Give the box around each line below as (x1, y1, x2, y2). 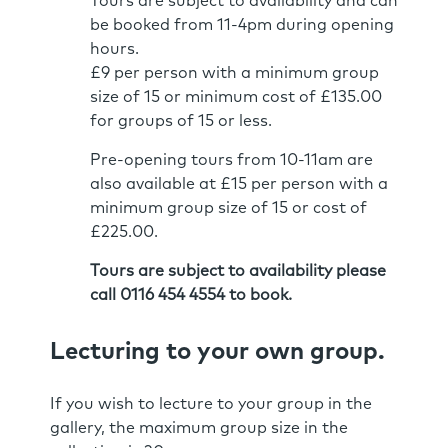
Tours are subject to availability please (90, 262, 386, 279)
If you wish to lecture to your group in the (50, 395, 372, 412)
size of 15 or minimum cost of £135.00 (90, 88, 382, 105)
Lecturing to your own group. (50, 339, 385, 364)
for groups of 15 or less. (90, 112, 272, 129)
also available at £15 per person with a (90, 175, 388, 192)
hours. (90, 40, 139, 57)
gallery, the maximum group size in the (50, 419, 348, 436)
